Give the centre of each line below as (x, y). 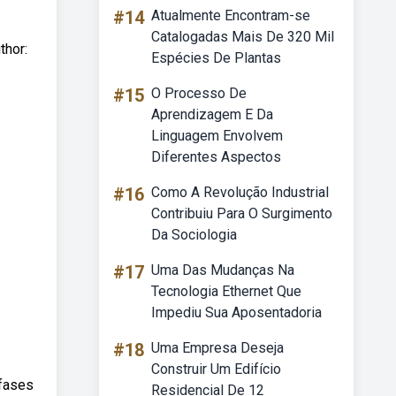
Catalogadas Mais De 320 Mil (243, 37)
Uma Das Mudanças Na (223, 270)
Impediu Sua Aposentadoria (236, 312)
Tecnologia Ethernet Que (226, 291)
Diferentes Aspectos (216, 157)
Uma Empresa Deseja (217, 348)
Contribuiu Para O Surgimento (242, 213)
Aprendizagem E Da (212, 114)
